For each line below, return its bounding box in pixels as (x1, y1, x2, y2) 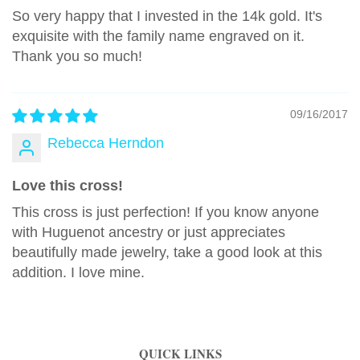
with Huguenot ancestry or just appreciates (12, 223, 285, 240)
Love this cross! (12, 177, 123, 194)
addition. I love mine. (12, 264, 145, 280)
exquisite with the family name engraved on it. (12, 27, 305, 44)
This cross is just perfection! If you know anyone (12, 203, 319, 220)
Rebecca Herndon (47, 134, 164, 151)
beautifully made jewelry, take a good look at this (12, 243, 322, 260)
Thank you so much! (12, 47, 142, 64)
